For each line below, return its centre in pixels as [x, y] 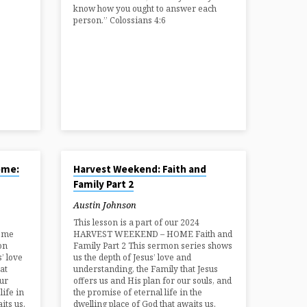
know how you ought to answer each [145, 9]
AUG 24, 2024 [89, 159]
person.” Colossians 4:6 [120, 21]
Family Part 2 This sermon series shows [153, 246]
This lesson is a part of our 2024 [137, 223]
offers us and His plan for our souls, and [153, 281]
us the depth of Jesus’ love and [133, 258]
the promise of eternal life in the [138, 293]
